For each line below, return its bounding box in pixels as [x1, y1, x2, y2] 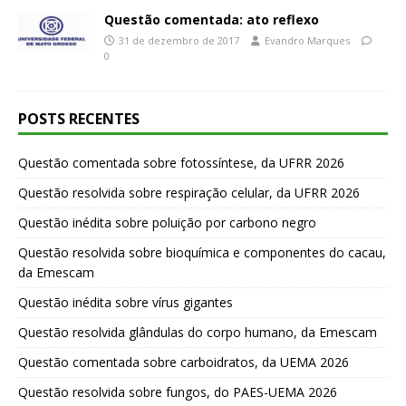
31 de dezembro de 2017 [119, 34, 239, 47]
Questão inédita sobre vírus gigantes [18, 294, 233, 311]
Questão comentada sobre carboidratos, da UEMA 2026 [18, 353, 349, 371]
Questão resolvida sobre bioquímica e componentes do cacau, [18, 244, 386, 261]
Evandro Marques [265, 34, 350, 47]
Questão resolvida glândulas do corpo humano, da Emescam [18, 324, 377, 341]
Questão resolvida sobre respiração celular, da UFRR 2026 [18, 184, 360, 201]
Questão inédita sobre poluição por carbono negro [18, 214, 316, 231]
